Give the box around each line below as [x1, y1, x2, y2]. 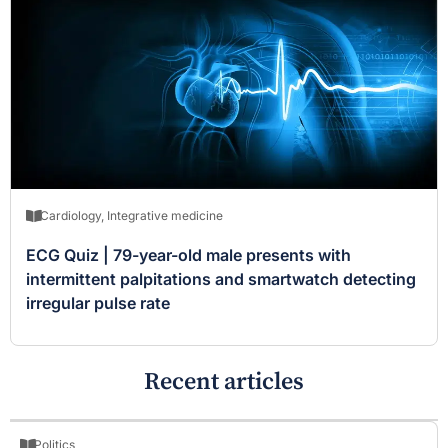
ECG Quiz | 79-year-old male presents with [26, 244, 351, 265]
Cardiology [40, 207, 101, 223]
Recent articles [144, 366, 304, 397]
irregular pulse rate [26, 292, 170, 313]
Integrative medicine [107, 207, 223, 223]
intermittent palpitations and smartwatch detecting [26, 268, 416, 289]
